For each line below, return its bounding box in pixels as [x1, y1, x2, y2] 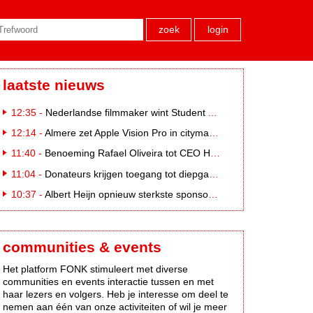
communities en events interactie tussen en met [3, 275, 214, 287]
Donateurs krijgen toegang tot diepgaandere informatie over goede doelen [45, 168, 209, 180]
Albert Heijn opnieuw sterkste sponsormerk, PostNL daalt [45, 188, 208, 200]
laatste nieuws [3, 76, 105, 93]
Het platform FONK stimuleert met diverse [3, 263, 188, 275]
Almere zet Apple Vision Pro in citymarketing [45, 127, 209, 139]
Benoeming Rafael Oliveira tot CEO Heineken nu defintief [45, 147, 210, 159]
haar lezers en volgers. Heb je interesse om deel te [3, 288, 228, 300]
